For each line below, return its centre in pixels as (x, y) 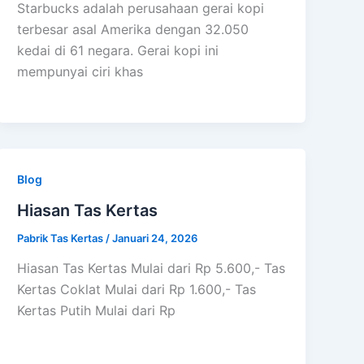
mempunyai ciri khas (80, 71)
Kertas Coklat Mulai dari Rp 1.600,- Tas (137, 290)
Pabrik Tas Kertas (62, 238)
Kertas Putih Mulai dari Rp (97, 311)
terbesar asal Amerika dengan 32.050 (133, 29)
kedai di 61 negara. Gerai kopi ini (118, 50)
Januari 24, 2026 (155, 238)
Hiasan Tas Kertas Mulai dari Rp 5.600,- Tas (152, 269)
